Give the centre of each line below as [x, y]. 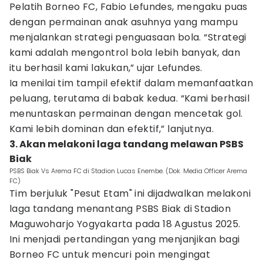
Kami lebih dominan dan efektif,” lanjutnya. [112, 129]
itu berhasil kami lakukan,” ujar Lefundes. [106, 68]
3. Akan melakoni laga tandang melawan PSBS [127, 144]
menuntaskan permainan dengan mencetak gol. [126, 114]
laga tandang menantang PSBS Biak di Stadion [120, 209]
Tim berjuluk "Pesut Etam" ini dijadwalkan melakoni [130, 193]
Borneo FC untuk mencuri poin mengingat [110, 254]
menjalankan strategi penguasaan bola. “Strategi [128, 37]
